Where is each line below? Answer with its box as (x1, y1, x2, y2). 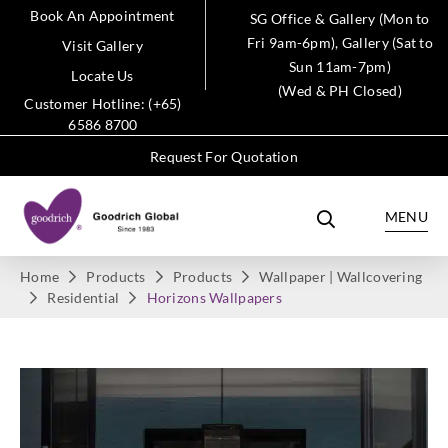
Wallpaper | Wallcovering (259, 268, 423, 285)
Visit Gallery (62, 37, 143, 54)
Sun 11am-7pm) (289, 58, 391, 75)
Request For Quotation (150, 148, 298, 165)
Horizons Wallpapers (146, 289, 282, 306)
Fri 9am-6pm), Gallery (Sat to (246, 34, 434, 51)
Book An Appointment (30, 7, 175, 24)
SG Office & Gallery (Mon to (250, 10, 430, 27)
